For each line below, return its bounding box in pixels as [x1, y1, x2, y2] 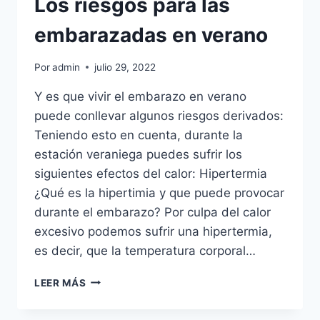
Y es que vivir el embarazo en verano [34, 89, 246, 104]
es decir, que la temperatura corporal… [34, 243, 256, 258]
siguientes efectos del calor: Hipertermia [34, 166, 267, 181]
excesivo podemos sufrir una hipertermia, [34, 224, 272, 239]
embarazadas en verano [34, 23, 268, 48]
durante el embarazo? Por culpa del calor [34, 204, 271, 219]
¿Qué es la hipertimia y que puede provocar [34, 185, 284, 200]
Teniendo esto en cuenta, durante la [34, 127, 243, 142]
